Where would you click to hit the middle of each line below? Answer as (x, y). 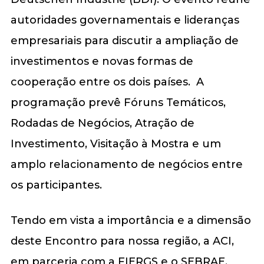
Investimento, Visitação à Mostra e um (115, 143)
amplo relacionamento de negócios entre (126, 164)
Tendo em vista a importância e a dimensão (131, 220)
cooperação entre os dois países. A (107, 82)
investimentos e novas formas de (102, 61)
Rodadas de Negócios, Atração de (102, 123)
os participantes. (56, 185)
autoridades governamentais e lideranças (125, 20)
